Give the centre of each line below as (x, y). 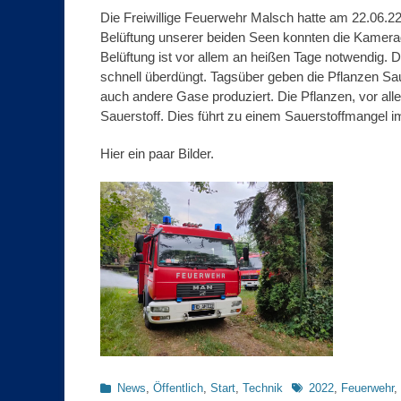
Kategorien (127, 388)
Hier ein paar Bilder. (157, 154)
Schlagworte (323, 388)
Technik (263, 388)
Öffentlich (178, 388)
